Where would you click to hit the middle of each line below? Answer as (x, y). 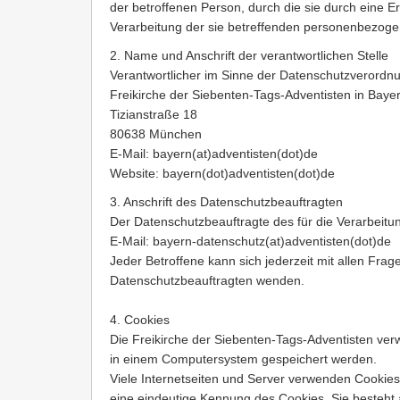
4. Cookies (140, 320)
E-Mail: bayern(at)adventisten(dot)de (214, 154)
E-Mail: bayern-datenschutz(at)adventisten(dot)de (250, 242)
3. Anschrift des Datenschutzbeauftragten (226, 202)
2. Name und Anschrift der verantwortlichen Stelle (249, 56)
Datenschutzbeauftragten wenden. (207, 281)
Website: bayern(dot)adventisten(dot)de (222, 174)
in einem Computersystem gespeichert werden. (243, 359)
